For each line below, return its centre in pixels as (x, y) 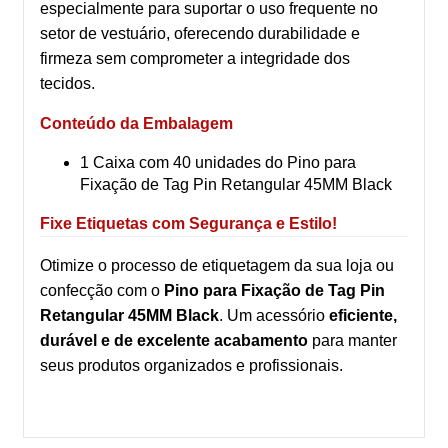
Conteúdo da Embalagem (136, 123)
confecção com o (102, 290)
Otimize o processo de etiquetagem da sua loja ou (217, 265)
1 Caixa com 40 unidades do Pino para (218, 162)
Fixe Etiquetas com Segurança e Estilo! (188, 223)
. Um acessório (274, 315)
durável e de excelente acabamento (174, 340)
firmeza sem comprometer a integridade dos (195, 58)
